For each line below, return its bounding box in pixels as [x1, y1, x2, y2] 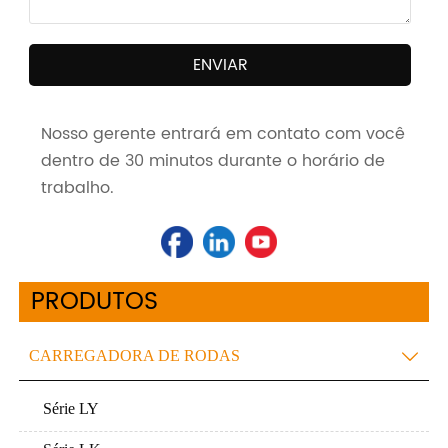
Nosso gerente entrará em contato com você [40, 120, 405, 147]
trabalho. [40, 174, 114, 201]
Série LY [42, 399, 99, 417]
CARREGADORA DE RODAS [28, 346, 240, 364]
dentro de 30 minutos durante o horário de [40, 147, 385, 174]
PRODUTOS [31, 281, 159, 322]
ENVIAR [192, 51, 248, 78]
